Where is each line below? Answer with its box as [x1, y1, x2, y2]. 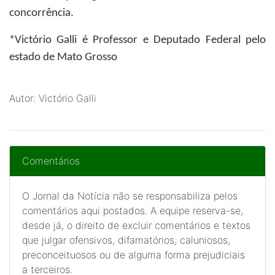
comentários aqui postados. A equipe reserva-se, [22, 204, 243, 217]
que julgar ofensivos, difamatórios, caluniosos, [22, 234, 230, 246]
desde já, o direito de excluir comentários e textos [22, 219, 250, 231]
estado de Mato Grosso [9, 52, 117, 63]
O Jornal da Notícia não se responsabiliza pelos [22, 190, 238, 202]
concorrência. [9, 7, 74, 19]
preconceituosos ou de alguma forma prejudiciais [22, 249, 245, 261]
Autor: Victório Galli [9, 92, 96, 104]
